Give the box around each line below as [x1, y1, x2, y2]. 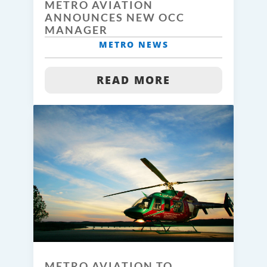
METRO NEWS [98, 39, 169, 51]
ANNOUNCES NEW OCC [45, 11, 185, 24]
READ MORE [97, 73, 170, 88]
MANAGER [45, 23, 108, 37]
